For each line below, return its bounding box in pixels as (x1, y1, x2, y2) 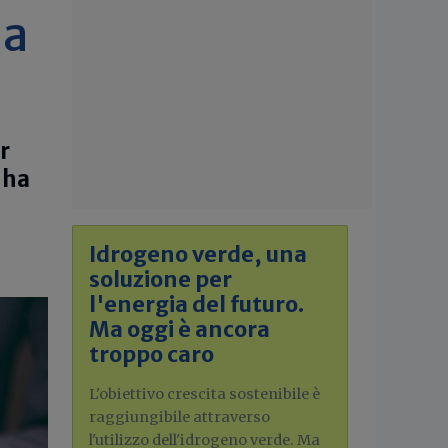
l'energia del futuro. (89, 291, 304, 318)
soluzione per (89, 266, 232, 293)
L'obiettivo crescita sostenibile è (89, 385, 320, 403)
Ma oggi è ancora (89, 316, 270, 343)
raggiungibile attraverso (89, 408, 270, 426)
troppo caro (89, 341, 214, 368)
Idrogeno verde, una (89, 241, 307, 268)
